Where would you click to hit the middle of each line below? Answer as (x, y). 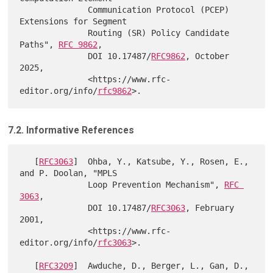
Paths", (39, 44)
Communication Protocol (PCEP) (54, 10)
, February (210, 207)
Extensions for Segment (73, 21)
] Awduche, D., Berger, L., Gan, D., (161, 265)
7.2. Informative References (71, 130)
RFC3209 (56, 265)
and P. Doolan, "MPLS (69, 173)
